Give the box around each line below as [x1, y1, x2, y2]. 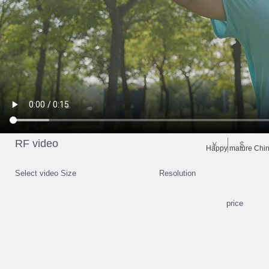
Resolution [159, 169, 196, 178]
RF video [15, 138, 58, 150]
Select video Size [15, 169, 76, 178]
